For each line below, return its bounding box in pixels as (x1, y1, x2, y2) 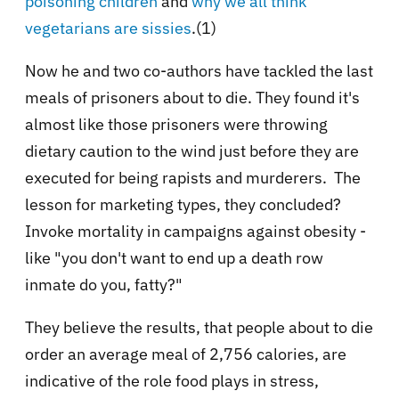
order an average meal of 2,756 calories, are (25, 343, 346, 364)
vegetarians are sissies (25, 17, 191, 38)
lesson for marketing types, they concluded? (25, 193, 341, 215)
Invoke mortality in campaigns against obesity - (25, 220, 366, 241)
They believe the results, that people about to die (25, 316, 373, 338)
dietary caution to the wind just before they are (25, 140, 359, 161)
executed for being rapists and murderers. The (25, 167, 361, 188)
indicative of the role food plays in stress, (25, 370, 319, 391)
